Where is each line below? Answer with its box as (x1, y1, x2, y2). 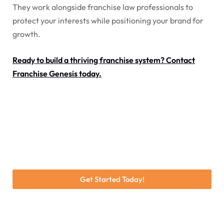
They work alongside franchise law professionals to (12, 2, 193, 12)
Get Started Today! (79, 174, 144, 184)
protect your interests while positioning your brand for (12, 15, 203, 26)
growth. (12, 29, 40, 39)
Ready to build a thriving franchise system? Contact (12, 55, 195, 65)
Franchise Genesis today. (12, 68, 101, 79)
